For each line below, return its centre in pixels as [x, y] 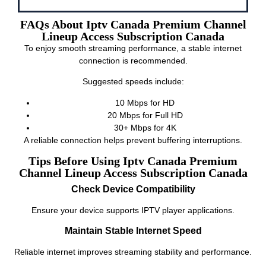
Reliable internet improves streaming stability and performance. [133, 252]
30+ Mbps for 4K [145, 127]
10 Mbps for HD [145, 102]
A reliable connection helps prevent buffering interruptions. [133, 140]
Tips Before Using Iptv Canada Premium [133, 161]
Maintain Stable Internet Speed [133, 231]
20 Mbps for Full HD [145, 115]
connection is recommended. [133, 60]
